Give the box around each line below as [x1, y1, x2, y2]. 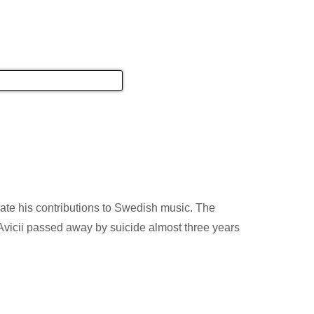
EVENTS [190, 32, 275, 55]
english [238, 13, 274, 24]
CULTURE [64, 32, 164, 55]
